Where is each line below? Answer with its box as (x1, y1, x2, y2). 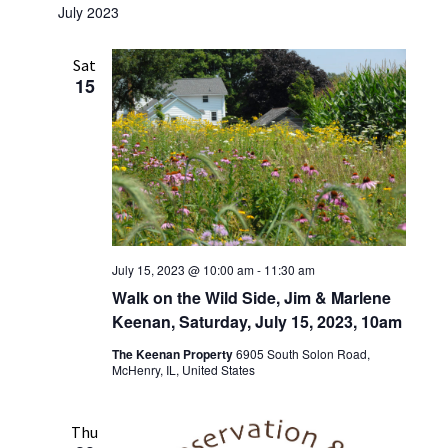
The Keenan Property (111, 345, 236, 364)
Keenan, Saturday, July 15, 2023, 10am (111, 310, 402, 334)
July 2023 (57, 2, 119, 23)
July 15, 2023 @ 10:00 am (111, 261, 254, 279)
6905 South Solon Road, (235, 345, 370, 363)
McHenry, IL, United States (111, 361, 255, 379)
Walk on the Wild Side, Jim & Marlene (111, 286, 391, 310)
